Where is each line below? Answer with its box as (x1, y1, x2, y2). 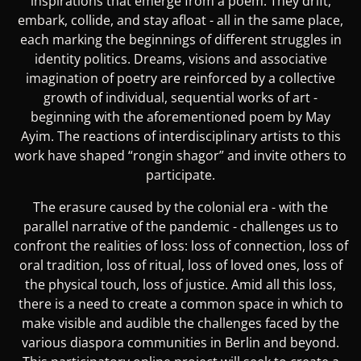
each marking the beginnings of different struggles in (19, 31, 342, 49)
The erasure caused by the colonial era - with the (33, 198, 328, 217)
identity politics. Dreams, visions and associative (34, 50, 327, 68)
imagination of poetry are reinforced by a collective (26, 69, 335, 88)
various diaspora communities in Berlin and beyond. (22, 334, 339, 352)
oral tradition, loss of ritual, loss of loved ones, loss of (19, 256, 342, 275)
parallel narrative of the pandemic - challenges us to (23, 218, 338, 236)
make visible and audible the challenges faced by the (22, 314, 339, 333)
